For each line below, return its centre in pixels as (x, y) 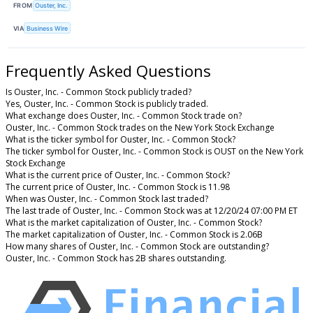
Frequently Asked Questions (108, 71)
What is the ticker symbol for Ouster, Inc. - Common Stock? (121, 140)
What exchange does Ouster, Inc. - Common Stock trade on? (124, 116)
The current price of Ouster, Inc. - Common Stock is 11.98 (118, 187)
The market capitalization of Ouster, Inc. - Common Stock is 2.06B (134, 235)
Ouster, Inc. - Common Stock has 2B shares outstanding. (116, 259)
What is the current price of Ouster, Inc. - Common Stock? (118, 175)
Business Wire (48, 28)
